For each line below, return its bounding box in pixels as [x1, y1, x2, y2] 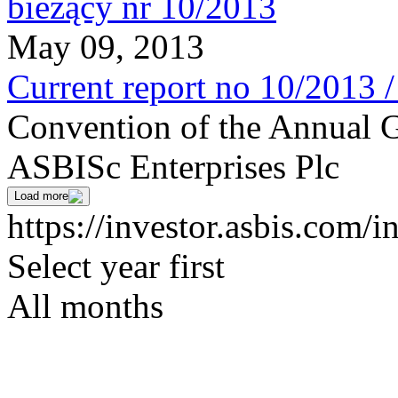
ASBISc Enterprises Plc [7, 147, 339, 186]
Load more [14, 188, 68, 203]
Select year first [7, 247, 225, 286]
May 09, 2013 [7, 27, 204, 66]
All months [7, 287, 163, 326]
